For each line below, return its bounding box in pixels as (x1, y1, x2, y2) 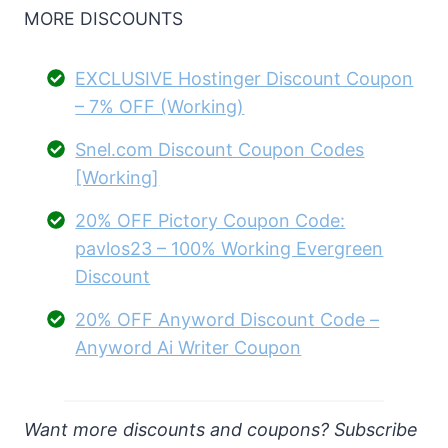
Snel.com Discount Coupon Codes (75, 139, 365, 161)
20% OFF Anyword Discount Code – (75, 309, 380, 331)
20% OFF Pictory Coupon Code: (75, 210, 346, 232)
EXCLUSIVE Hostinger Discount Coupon (75, 68, 414, 90)
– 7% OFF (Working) (75, 96, 245, 118)
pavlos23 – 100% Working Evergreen (75, 238, 384, 260)
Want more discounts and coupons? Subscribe (24, 419, 418, 441)
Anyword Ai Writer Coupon (75, 337, 302, 359)
